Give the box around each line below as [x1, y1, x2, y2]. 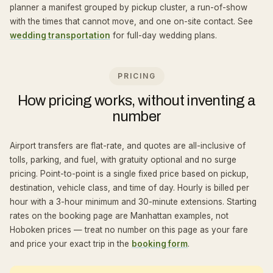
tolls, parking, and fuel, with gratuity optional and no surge [10, 155, 236, 165]
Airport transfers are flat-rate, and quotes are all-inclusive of [10, 141, 246, 151]
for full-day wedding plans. [110, 30, 217, 40]
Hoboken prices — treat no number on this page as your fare [10, 225, 248, 235]
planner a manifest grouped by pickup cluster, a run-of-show [10, 2, 247, 12]
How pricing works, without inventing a [17, 93, 256, 108]
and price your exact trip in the [10, 239, 132, 249]
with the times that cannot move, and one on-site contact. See [10, 16, 253, 26]
